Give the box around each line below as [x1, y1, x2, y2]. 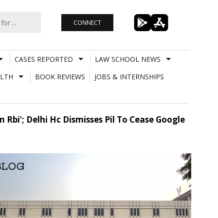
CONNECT [73, 18, 101, 27]
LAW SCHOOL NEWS [94, 54, 161, 64]
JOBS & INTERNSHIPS [94, 72, 164, 81]
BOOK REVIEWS [35, 72, 85, 81]
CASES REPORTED [14, 54, 73, 64]
